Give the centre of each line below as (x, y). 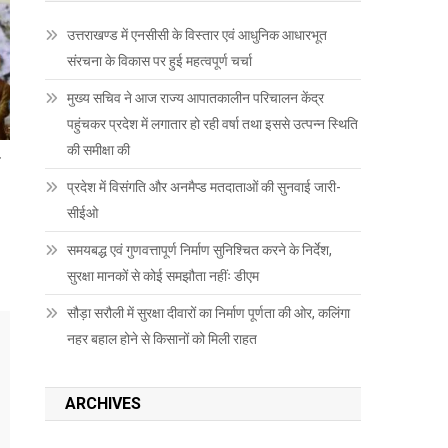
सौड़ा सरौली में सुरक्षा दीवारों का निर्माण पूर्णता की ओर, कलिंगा (209, 312)
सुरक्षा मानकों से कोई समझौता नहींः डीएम (163, 275)
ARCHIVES (103, 403)
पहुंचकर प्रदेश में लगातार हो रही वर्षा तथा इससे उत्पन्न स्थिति (213, 123)
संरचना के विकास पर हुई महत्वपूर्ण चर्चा (160, 60)
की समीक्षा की (99, 149)
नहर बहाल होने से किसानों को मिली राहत (162, 338)
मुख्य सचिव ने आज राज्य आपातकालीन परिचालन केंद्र (196, 97)
